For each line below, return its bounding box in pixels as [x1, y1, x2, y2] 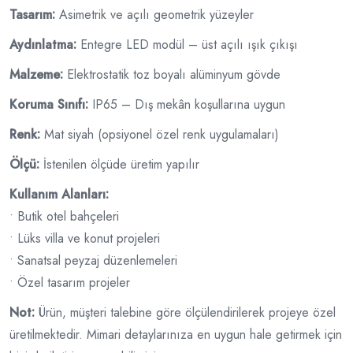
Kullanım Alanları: [9, 185, 109, 203]
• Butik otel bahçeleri [9, 207, 119, 225]
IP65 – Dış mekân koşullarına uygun [88, 95, 285, 113]
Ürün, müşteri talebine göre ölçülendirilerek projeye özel [35, 303, 336, 321]
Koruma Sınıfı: [9, 95, 88, 113]
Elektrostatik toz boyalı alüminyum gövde [63, 65, 281, 84]
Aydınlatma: [9, 35, 76, 54]
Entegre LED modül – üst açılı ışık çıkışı [76, 35, 298, 54]
